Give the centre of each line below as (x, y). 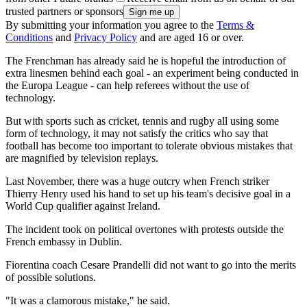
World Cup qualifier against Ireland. (83, 206)
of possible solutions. (51, 278)
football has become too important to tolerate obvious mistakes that (149, 146)
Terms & (235, 25)
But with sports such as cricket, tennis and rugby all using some (142, 121)
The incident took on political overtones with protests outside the (145, 230)
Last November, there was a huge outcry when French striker (137, 182)
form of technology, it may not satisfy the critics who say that (137, 134)
